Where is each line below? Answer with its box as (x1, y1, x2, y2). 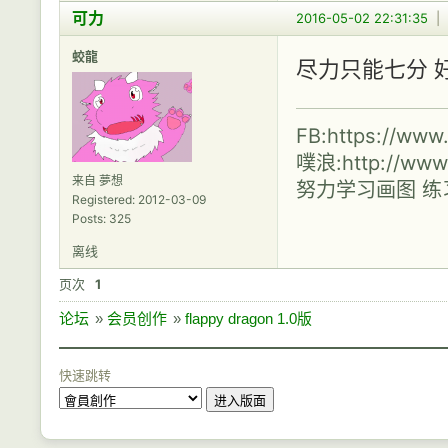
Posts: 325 (72, 210, 131, 226)
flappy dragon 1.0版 (185, 309, 312, 327)
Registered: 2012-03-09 (72, 191, 206, 207)
